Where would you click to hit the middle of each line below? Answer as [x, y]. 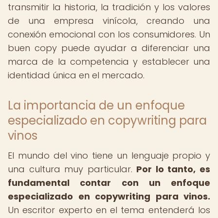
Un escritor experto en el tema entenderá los [109, 210]
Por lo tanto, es [173, 169]
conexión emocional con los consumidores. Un [109, 34]
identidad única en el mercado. [76, 75]
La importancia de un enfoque [96, 105]
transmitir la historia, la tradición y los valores [109, 7]
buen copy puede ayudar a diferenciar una [109, 48]
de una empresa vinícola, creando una [109, 21]
